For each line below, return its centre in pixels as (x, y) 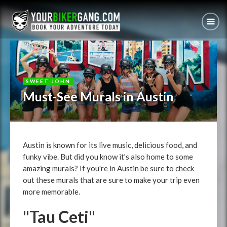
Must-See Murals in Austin (98, 96)
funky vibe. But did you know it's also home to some (108, 157)
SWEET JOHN (48, 81)
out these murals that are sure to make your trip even (111, 180)
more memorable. (51, 192)
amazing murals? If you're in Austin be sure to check (108, 168)
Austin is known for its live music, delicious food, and (110, 145)
